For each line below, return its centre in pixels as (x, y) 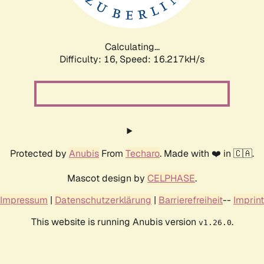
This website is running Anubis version (115, 222)
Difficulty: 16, (90, 59)
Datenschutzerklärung (103, 200)
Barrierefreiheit (191, 200)
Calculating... (132, 47)
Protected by (39, 153)
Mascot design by (107, 178)
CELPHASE (171, 178)
